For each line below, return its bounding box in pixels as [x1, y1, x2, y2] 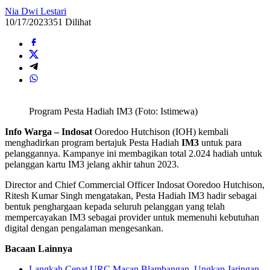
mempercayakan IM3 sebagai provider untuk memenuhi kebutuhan [5, 212, 259, 222]
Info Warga [5, 126, 52, 137]
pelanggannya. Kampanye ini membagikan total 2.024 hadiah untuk [5, 148, 262, 159]
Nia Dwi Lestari [5, 5, 66, 16]
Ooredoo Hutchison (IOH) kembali [92, 126, 228, 137]
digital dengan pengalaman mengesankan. [5, 222, 163, 233]
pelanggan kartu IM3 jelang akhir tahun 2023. [5, 159, 179, 169]
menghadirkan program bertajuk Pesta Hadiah [5, 137, 181, 148]
